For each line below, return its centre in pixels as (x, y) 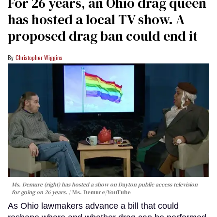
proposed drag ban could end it (103, 36)
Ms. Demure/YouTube (101, 193)
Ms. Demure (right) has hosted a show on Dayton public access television (105, 185)
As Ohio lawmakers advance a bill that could (93, 206)
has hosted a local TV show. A (96, 20)
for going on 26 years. (39, 193)
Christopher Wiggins (39, 58)
